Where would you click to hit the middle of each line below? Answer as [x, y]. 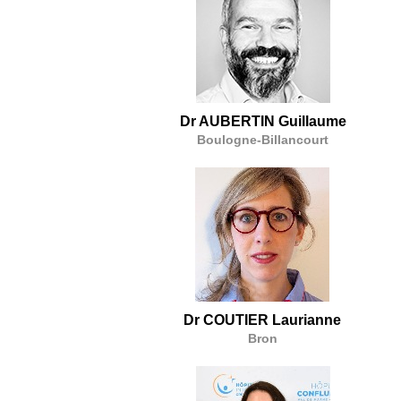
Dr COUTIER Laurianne [263, 320]
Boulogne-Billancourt [263, 139]
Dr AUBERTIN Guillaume [263, 121]
